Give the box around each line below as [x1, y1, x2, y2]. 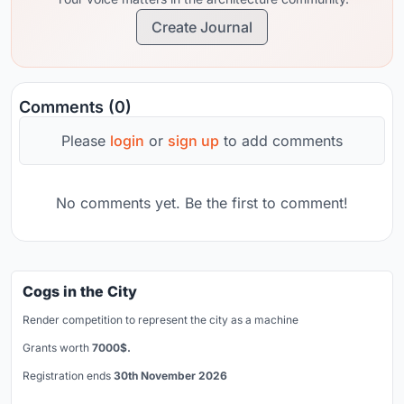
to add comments [219, 132, 343, 151]
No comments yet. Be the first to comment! [56, 194, 348, 213]
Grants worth [23, 341, 92, 355]
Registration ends [23, 369, 114, 383]
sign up [168, 132, 219, 151]
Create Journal [151, 18, 252, 37]
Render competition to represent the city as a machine [23, 313, 298, 327]
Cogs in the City [23, 282, 137, 301]
